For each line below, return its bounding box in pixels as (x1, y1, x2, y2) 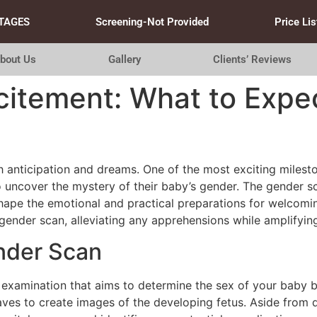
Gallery (108, 53, 141, 66)
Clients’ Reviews (213, 53, 292, 66)
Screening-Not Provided (95, 15, 209, 28)
